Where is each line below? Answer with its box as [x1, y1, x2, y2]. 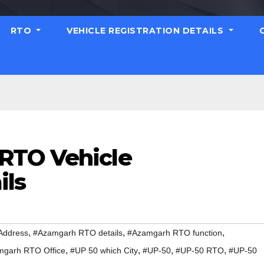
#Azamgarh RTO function [127, 228, 222, 238]
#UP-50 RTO [176, 246, 224, 256]
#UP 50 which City [70, 246, 138, 256]
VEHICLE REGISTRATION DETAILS [67, 25, 226, 36]
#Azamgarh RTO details [33, 228, 123, 238]
